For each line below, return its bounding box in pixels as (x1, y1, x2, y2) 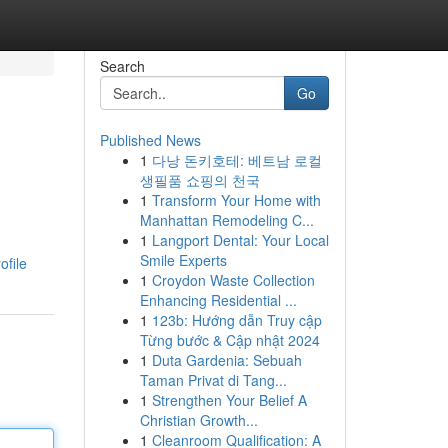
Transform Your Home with (151, 190, 321, 210)
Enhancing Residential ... (139, 290, 297, 310)
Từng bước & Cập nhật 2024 (139, 330, 320, 350)
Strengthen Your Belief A (151, 390, 307, 410)
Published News (99, 130, 201, 150)
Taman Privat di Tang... (139, 370, 287, 390)
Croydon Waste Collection (151, 270, 315, 290)
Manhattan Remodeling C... (139, 210, 314, 230)
